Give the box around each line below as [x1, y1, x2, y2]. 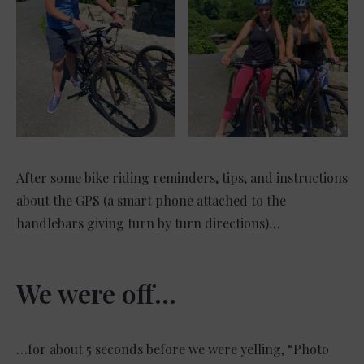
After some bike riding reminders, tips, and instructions [16, 168, 348, 186]
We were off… [16, 275, 176, 310]
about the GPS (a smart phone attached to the [16, 191, 286, 209]
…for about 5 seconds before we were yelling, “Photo [16, 340, 329, 357]
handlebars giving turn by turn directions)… [16, 214, 280, 232]
